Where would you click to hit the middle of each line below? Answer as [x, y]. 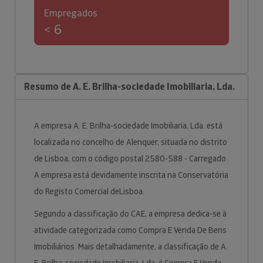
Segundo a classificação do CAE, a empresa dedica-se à [130, 214]
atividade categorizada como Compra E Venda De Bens [130, 230]
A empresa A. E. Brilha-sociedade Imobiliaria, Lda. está [128, 126]
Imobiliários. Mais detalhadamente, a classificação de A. [131, 247]
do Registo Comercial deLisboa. [90, 191]
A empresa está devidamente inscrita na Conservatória [131, 175]
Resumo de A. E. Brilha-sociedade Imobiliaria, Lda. [129, 87]
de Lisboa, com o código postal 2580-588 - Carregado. [131, 159]
